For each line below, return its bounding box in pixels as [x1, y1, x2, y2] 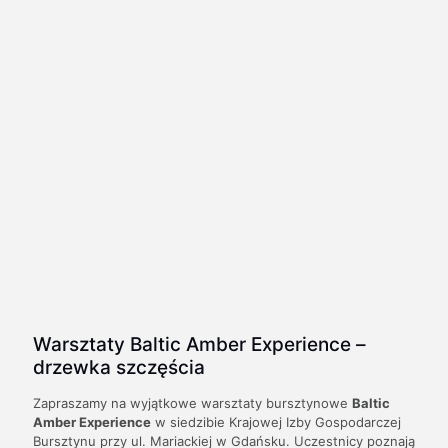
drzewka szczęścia [33, 355, 205, 379]
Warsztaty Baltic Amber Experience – [33, 332, 366, 356]
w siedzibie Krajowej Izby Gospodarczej [151, 413, 401, 430]
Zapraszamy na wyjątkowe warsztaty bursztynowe [33, 394, 352, 411]
